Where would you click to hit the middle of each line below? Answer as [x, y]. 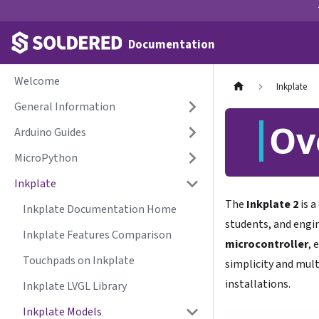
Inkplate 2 [272, 205]
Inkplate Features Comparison [97, 235]
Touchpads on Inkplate [79, 261]
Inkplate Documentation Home [100, 209]
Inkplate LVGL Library [75, 286]
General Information [65, 107]
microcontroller [267, 245]
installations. [258, 284]
